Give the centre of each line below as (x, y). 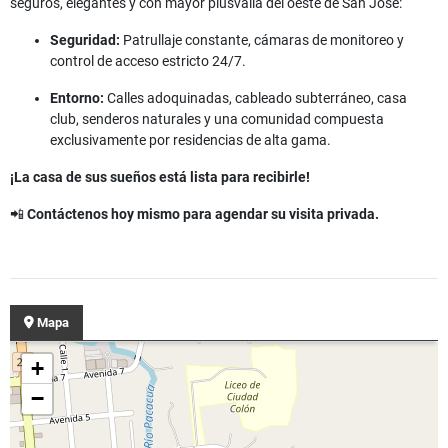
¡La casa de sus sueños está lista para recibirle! (160, 177)
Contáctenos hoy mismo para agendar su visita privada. (203, 214)
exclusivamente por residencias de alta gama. (190, 140)
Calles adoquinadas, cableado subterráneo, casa (255, 98)
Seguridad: (85, 40)
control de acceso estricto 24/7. (148, 61)
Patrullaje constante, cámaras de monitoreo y (262, 40)
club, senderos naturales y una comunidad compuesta (217, 119)
